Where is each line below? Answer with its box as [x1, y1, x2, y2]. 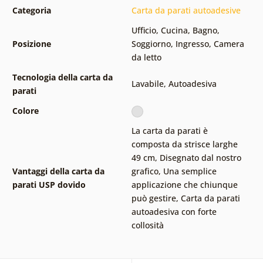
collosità [131, 219, 164, 231]
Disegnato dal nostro [159, 151, 241, 163]
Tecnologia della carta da [12, 71, 113, 83]
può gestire [131, 192, 176, 204]
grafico [131, 165, 159, 177]
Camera [213, 38, 244, 49]
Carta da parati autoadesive [131, 4, 241, 16]
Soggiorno [131, 38, 171, 49]
